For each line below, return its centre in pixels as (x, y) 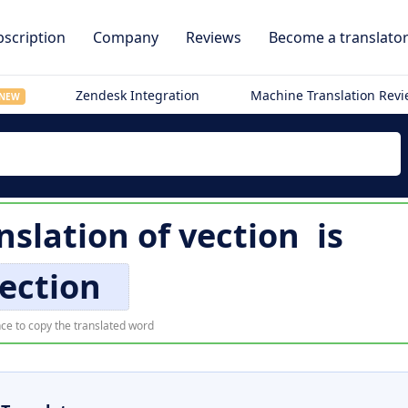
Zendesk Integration (138, 95)
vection (239, 235)
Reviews (214, 37)
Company (126, 37)
